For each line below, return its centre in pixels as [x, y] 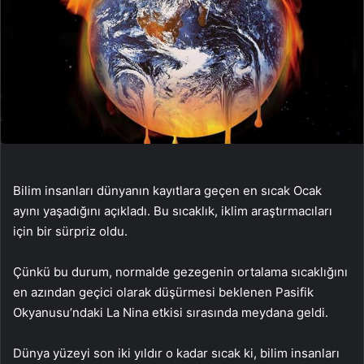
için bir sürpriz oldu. [70, 231]
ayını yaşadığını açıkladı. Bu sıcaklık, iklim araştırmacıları [173, 210]
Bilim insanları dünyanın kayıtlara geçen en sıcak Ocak [167, 190]
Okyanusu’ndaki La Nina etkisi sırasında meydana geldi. [171, 312]
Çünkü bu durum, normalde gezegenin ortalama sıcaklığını [180, 271]
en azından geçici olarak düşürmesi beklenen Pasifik [163, 292]
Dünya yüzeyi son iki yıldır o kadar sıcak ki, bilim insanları [176, 353]
